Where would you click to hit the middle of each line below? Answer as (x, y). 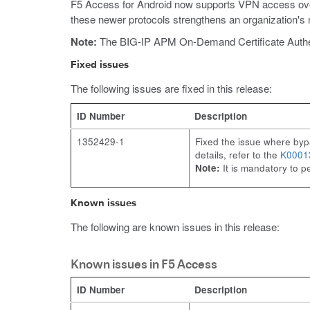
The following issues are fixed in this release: (171, 88)
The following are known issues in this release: (175, 227)
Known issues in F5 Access (144, 264)
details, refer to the (238, 155)
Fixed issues (100, 65)
